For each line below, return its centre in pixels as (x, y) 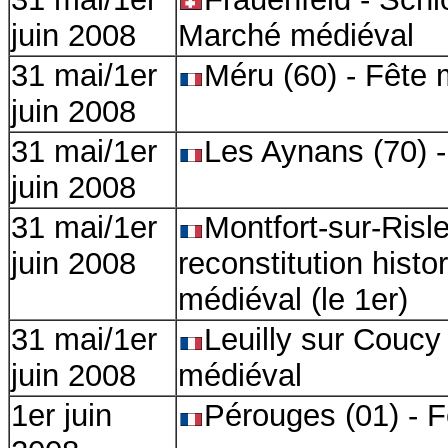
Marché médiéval (296, 35)
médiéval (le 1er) (293, 299)
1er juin (61, 415)
